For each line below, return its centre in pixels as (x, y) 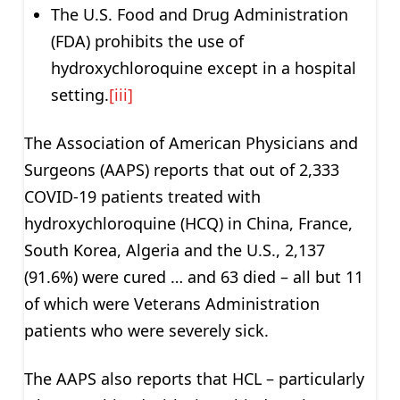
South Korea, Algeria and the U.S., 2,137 (174, 250)
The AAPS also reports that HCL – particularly (194, 378)
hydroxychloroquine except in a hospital (203, 68)
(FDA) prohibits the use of (147, 42)
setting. (79, 95)
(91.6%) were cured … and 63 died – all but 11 (193, 276)
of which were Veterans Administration (171, 303)
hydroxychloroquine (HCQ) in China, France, (188, 223)
